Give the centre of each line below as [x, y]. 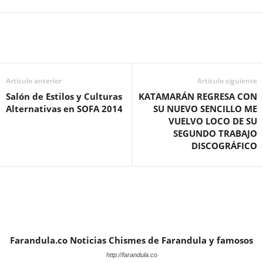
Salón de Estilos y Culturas [64, 96]
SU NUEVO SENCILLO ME [205, 108]
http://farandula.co [131, 254]
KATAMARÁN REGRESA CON [198, 96]
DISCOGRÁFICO [224, 145]
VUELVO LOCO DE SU [213, 121]
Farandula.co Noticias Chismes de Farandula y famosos [131, 240]
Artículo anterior [34, 80]
